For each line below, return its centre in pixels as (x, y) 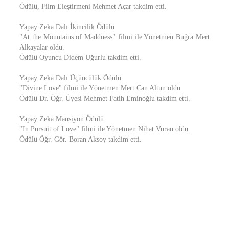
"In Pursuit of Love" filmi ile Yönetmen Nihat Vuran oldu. (105, 129)
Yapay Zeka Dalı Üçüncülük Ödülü (70, 78)
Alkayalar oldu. (42, 47)
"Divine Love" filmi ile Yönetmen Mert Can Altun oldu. (101, 88)
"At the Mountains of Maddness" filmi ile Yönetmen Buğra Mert (114, 37)
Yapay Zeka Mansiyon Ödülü (62, 119)
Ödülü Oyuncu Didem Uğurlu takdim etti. (80, 58)
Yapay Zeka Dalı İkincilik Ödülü (67, 27)
